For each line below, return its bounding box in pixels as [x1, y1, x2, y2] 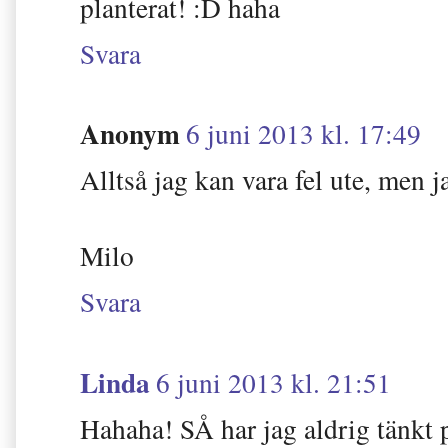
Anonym [80, 113, 180, 154]
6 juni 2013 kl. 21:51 [156, 363, 391, 401]
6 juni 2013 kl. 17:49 [186, 115, 421, 153]
